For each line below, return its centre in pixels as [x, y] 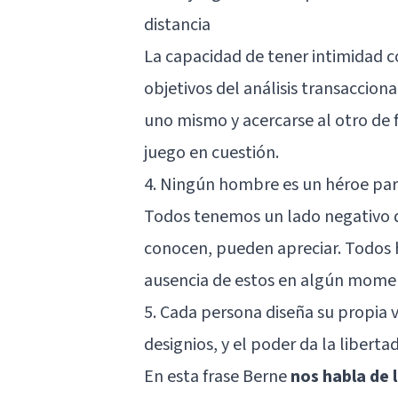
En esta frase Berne [217, 376]
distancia [177, 24]
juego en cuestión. [211, 152]
